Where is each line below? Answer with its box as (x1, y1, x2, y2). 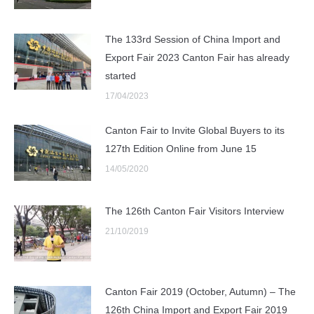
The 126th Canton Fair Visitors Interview (105, 205, 284, 217)
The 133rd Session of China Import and (105, 34, 280, 46)
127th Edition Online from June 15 (105, 143, 257, 155)
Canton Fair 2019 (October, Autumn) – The (105, 286, 296, 298)
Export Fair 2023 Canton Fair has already (105, 52, 289, 64)
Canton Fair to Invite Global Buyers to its (105, 125, 285, 137)
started (105, 70, 136, 82)
